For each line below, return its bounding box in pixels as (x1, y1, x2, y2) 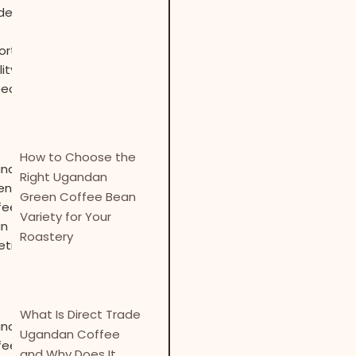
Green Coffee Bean (20, 188, 137, 206)
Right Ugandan (20, 168, 108, 186)
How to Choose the (20, 149, 137, 166)
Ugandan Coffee (20, 325, 121, 342)
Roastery (20, 228, 74, 246)
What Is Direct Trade (20, 305, 141, 323)
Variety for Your (20, 208, 112, 226)
